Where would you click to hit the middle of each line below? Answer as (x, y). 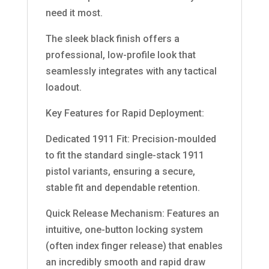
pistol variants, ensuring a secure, (120, 171)
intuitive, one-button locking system (124, 229)
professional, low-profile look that (120, 55)
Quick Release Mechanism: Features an (132, 213)
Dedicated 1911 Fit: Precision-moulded (131, 139)
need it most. (74, 13)
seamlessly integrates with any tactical (131, 71)
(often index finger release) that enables (134, 246)
